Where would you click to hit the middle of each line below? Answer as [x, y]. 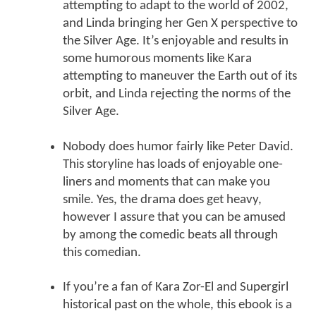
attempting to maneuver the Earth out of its [180, 76]
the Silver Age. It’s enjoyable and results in [176, 41]
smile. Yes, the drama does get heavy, [162, 200]
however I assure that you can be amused [174, 217]
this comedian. [102, 253]
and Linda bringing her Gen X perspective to [180, 23]
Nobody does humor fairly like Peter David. [178, 147]
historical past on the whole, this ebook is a [177, 305]
